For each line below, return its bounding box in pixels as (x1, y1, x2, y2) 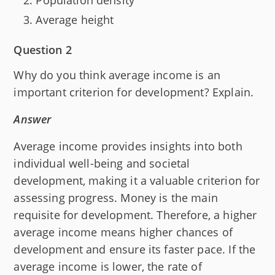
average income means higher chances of (14, 225, 233, 240)
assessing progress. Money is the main (14, 190, 218, 206)
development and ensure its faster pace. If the (14, 242, 256, 257)
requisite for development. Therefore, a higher (14, 207, 257, 223)
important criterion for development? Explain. (14, 85, 254, 100)
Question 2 (14, 42, 72, 58)
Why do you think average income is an (14, 68, 220, 83)
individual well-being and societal (14, 156, 190, 171)
